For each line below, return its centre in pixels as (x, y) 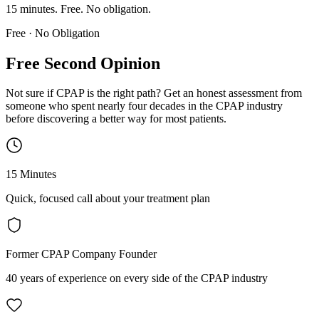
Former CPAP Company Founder (81, 254)
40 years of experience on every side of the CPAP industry (137, 278)
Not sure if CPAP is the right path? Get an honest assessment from (154, 93)
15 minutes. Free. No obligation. (78, 9)
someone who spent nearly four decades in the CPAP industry (144, 106)
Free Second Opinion (83, 63)
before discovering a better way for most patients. (116, 119)
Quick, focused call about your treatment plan (108, 199)
